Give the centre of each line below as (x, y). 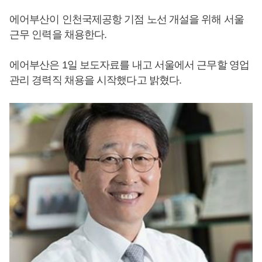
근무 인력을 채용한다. (58, 35)
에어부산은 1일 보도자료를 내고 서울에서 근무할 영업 (129, 65)
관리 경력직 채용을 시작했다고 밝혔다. (96, 80)
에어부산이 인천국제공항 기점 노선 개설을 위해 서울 (127, 19)
